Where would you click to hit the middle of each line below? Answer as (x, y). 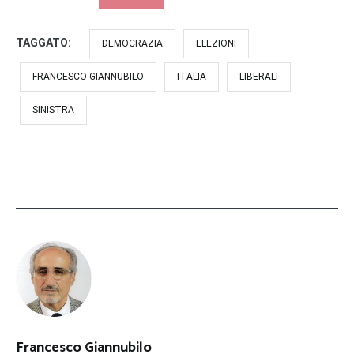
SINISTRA (53, 109)
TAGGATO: (45, 42)
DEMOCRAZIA (132, 43)
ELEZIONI (216, 43)
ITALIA (192, 76)
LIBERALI (259, 76)
